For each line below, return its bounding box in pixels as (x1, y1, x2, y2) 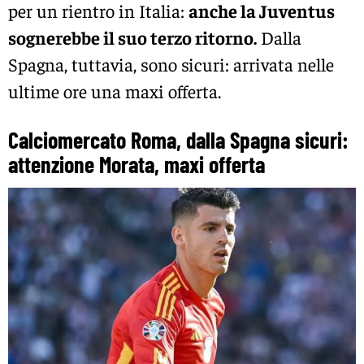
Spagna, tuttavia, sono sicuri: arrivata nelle (8, 53, 334, 76)
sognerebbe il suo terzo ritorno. (8, 26, 257, 50)
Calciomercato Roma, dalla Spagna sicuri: (8, 126, 349, 154)
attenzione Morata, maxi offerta (8, 150, 265, 179)
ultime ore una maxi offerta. (8, 80, 221, 103)
